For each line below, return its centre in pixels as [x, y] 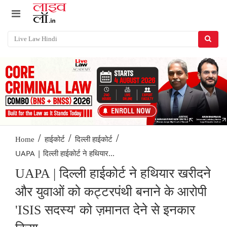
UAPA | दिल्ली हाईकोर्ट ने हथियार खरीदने [113, 174]
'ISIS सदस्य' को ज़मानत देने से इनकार [105, 210]
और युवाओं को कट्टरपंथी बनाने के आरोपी [111, 192]
